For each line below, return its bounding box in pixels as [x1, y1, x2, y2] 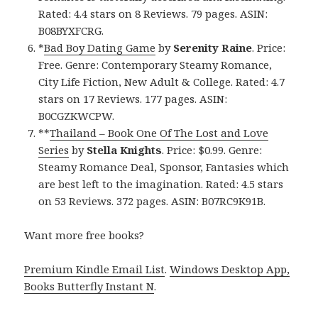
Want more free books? [24, 228, 145, 243]
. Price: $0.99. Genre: [162, 143, 263, 158]
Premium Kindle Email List [24, 262, 165, 277]
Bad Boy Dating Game [44, 40, 156, 55]
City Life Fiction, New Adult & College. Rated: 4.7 [38, 75, 285, 89]
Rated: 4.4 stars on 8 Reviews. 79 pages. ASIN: [38, 6, 268, 21]
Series [38, 143, 70, 158]
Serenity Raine [173, 40, 253, 55]
